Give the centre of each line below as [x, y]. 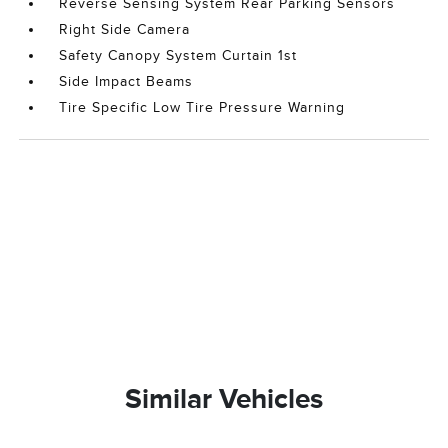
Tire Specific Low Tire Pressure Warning [202, 107]
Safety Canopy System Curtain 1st [178, 55]
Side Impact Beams [126, 81]
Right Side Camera [125, 29]
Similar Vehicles [224, 398]
